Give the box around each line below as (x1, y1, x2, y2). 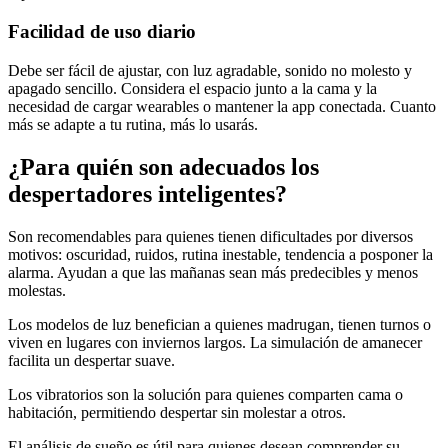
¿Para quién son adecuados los (8, 153, 319, 180)
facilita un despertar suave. (8, 351, 175, 369)
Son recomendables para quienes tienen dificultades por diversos (8, 227, 413, 245)
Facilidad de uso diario (8, 21, 196, 43)
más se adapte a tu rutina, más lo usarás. (8, 115, 258, 133)
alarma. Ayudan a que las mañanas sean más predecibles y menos (8, 263, 418, 281)
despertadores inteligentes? (8, 180, 287, 207)
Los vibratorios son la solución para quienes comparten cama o (8, 385, 403, 403)
